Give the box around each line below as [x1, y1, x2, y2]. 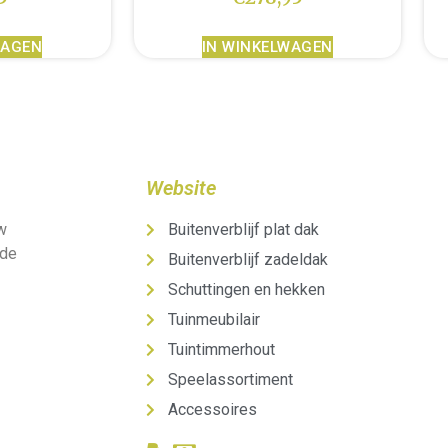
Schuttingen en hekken [168, 279, 326, 299]
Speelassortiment [168, 369, 294, 389]
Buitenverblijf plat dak [168, 219, 320, 239]
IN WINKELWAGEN [201, 37, 333, 56]
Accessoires [168, 399, 258, 419]
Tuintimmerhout [168, 339, 276, 359]
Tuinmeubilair [168, 309, 261, 329]
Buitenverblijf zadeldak [168, 249, 329, 269]
